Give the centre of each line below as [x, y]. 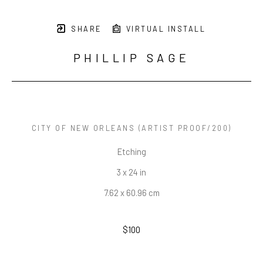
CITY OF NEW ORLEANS [83, 128]
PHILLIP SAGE [131, 58]
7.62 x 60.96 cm [131, 193]
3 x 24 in [131, 172]
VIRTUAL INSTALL [164, 29]
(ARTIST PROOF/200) [183, 128]
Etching [131, 152]
